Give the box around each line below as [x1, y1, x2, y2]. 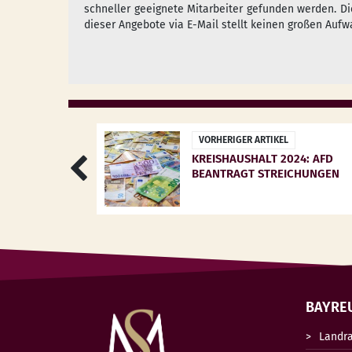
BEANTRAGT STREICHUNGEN [192, 167, 340, 181]
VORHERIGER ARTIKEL [199, 134, 289, 145]
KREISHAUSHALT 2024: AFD [192, 152, 334, 166]
